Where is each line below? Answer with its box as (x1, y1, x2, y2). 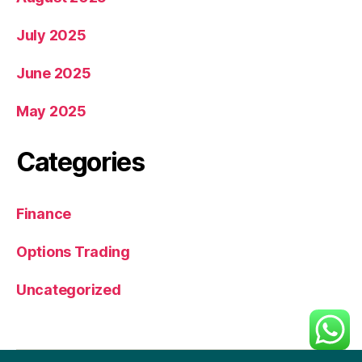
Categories (16, 145, 145, 178)
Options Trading (16, 242, 130, 260)
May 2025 (16, 102, 86, 120)
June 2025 (16, 64, 91, 82)
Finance (16, 204, 72, 222)
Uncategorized (16, 280, 121, 298)
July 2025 (16, 26, 86, 44)
